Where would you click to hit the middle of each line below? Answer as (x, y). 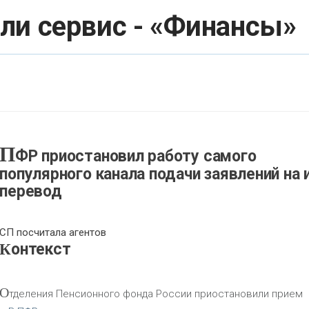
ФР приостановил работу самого (136, 157)
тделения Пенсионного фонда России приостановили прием (156, 294)
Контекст (41, 250)
